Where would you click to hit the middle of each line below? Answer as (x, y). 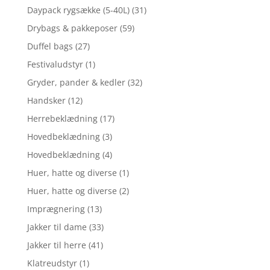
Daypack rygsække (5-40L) (78, 10)
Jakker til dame (57, 227)
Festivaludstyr (55, 64)
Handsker (46, 100)
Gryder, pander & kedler (76, 82)
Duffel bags (50, 46)
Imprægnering (56, 209)
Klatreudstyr (52, 263)
